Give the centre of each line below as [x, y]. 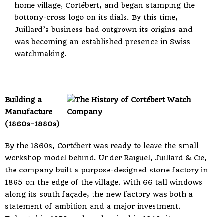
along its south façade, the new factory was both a [99, 194]
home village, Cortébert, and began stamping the [105, 5]
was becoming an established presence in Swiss [102, 42]
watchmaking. [41, 54]
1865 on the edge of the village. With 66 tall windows [104, 182]
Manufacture [29, 112]
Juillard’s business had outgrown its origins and [104, 30]
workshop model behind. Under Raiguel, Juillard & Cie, [106, 158]
